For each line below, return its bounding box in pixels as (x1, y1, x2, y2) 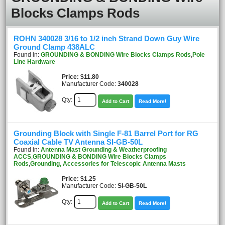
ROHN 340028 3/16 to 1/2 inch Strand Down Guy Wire (14, 35, 199, 43)
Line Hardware (14, 58, 55, 65)
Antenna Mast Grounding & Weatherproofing (41, 146, 167, 153)
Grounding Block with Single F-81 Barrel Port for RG (14, 130, 198, 138)
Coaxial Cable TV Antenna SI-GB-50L (14, 138, 143, 146)
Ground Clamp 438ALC (14, 43, 95, 51)
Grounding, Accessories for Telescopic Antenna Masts (30, 160, 186, 167)
